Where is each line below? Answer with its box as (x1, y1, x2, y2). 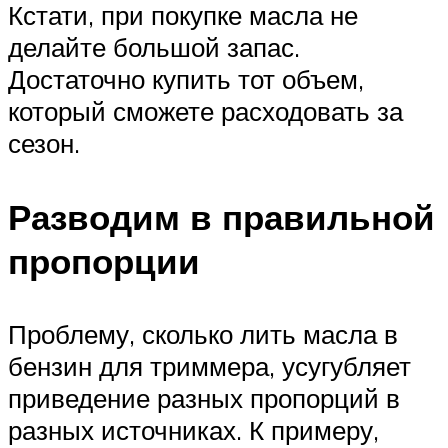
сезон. (8, 127, 80, 160)
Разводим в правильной (8, 194, 435, 239)
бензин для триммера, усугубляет (8, 349, 411, 382)
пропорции (8, 238, 200, 283)
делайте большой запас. (8, 31, 300, 64)
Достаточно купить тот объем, (8, 63, 364, 96)
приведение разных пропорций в (8, 381, 400, 414)
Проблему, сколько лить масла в (8, 317, 398, 350)
